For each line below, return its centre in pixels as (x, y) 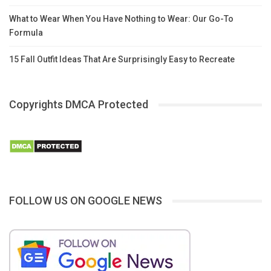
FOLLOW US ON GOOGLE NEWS (86, 201)
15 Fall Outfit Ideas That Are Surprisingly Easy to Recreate (122, 60)
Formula (26, 34)
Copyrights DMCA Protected (79, 105)
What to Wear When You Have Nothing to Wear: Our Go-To (121, 19)
